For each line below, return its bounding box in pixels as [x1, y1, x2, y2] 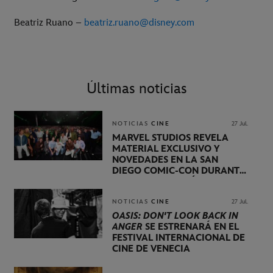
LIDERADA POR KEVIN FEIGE [112, 186, 238, 199]
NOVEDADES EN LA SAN [112, 154, 218, 166]
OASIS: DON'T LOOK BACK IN [112, 210, 238, 222]
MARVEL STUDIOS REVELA [112, 132, 229, 144]
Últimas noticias [86, 80, 187, 98]
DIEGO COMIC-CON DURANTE [112, 165, 245, 177]
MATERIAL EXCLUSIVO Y [112, 143, 219, 155]
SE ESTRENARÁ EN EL [142, 221, 239, 233]
